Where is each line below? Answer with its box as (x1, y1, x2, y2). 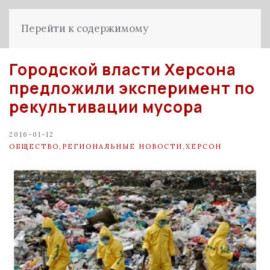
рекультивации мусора (9, 96, 203, 118)
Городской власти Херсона (9, 58, 236, 80)
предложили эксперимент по (9, 77, 255, 99)
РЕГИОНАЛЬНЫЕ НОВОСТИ (62, 142, 183, 151)
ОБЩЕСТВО (9, 142, 59, 151)
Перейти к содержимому (21, 22, 148, 35)
